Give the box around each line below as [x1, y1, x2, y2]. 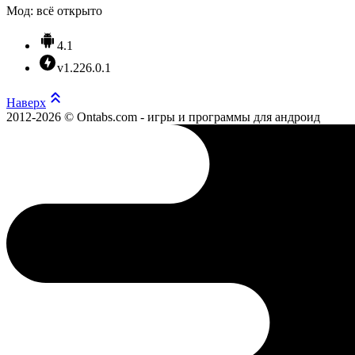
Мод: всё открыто [6, 4, 102, 18]
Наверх [6, 96, 46, 110]
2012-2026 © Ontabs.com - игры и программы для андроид [6, 110, 320, 124]
